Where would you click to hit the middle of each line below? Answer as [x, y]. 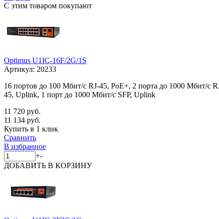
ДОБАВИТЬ [26, 165]
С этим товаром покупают [48, 5]
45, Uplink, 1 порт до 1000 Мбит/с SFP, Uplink [80, 94]
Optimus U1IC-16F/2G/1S [45, 60]
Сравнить [20, 137]
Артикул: [20, 69]
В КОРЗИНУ [70, 165]
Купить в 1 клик [31, 129]
